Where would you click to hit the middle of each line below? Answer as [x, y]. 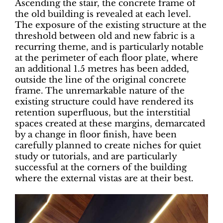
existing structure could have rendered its [104, 102]
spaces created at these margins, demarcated [110, 124]
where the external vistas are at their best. [104, 179]
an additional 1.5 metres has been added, [102, 69]
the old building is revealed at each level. [103, 14]
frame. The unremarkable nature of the [100, 91]
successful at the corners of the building [101, 168]
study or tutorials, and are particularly [96, 157]
